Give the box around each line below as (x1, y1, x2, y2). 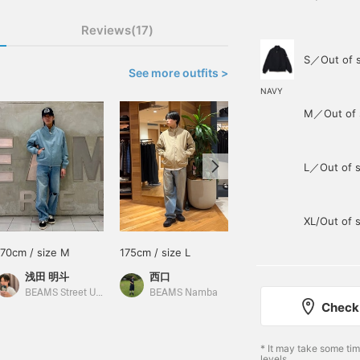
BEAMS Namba (149, 288, 218, 298)
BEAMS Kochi (274, 288, 335, 298)
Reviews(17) (81, 22, 153, 38)
